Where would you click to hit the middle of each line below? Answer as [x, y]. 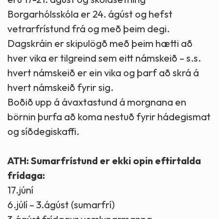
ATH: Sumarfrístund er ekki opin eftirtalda [104, 160]
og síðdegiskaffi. [43, 131]
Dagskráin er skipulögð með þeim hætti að [100, 43]
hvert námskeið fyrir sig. [60, 87]
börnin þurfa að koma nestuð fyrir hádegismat [109, 116]
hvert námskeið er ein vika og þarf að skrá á [103, 72]
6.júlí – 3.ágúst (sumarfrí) [61, 204]
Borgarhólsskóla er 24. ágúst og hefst [90, 14]
